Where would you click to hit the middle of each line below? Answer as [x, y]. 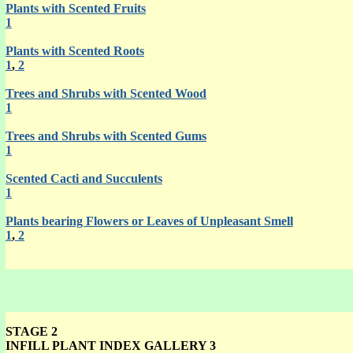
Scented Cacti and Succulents [84, 178]
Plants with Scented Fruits [76, 8]
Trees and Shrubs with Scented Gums [106, 136]
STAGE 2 [32, 331]
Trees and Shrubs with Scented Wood [106, 93]
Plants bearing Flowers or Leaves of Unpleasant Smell [149, 221]
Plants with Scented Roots [75, 51]
